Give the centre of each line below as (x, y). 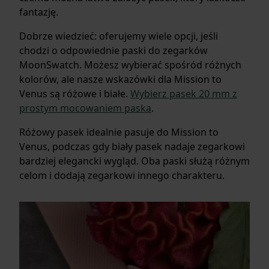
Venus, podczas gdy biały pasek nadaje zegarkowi (132, 146)
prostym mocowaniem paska (85, 108)
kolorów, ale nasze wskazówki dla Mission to (120, 79)
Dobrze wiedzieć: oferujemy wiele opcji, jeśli (119, 36)
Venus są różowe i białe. (75, 93)
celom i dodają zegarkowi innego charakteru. (122, 175)
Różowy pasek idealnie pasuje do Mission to (119, 132)
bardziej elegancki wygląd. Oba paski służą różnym (134, 161)
